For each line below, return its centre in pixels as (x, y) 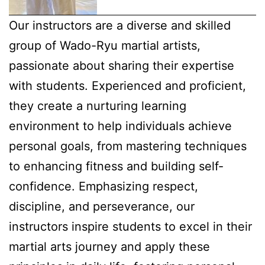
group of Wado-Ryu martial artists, (105, 45)
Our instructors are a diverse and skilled (120, 25)
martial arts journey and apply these (109, 246)
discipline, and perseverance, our (102, 206)
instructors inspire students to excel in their (130, 226)
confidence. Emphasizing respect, (104, 186)
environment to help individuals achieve (120, 126)
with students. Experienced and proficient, (127, 85)
